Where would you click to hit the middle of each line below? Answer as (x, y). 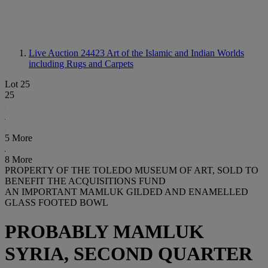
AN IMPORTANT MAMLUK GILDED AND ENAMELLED (127, 192)
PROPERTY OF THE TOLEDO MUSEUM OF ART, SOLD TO (132, 170)
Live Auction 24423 (68, 53)
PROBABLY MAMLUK (104, 232)
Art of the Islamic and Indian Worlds (175, 53)
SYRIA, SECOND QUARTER (129, 254)
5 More (19, 138)
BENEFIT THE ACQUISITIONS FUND (85, 181)
